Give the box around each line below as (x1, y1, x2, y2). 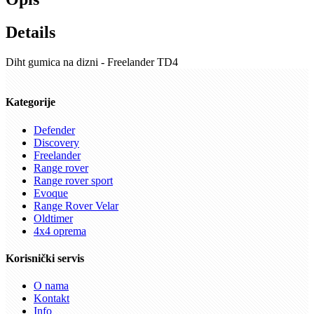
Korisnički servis (6, 252, 84, 264)
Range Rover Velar (34, 199, 118, 212)
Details (6, 23, 55, 42)
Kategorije (6, 96, 55, 109)
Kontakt (34, 292, 69, 305)
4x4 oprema (34, 224, 86, 237)
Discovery (34, 136, 79, 149)
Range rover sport (34, 174, 113, 186)
